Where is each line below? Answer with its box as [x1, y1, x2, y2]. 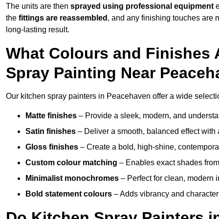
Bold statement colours [25, 190, 112, 198]
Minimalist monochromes [25, 174, 119, 183]
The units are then [6, 2, 70, 11]
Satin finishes [25, 127, 76, 136]
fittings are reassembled [19, 14, 108, 22]
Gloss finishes [25, 143, 78, 152]
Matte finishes [25, 111, 77, 120]
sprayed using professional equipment [70, 2, 214, 11]
